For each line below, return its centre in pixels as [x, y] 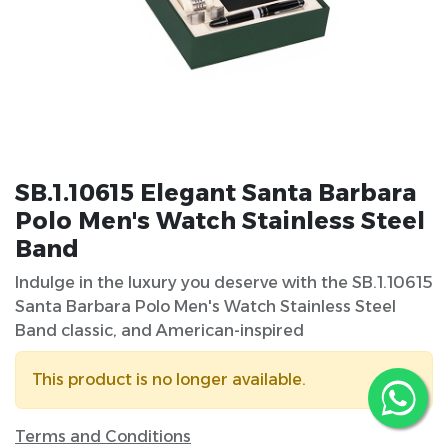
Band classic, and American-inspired [159, 331]
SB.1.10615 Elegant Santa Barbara [215, 193]
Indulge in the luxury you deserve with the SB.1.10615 [224, 283]
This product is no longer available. [169, 380]
